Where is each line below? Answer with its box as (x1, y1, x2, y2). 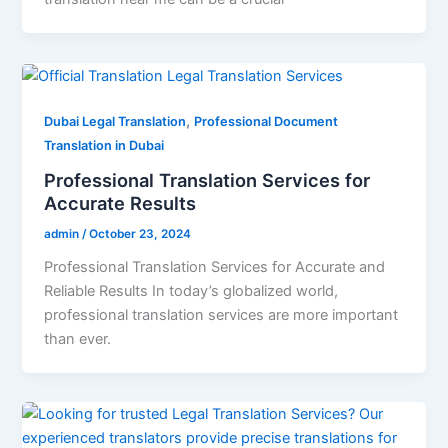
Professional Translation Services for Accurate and (44, 257, 386, 276)
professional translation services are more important (44, 305, 399, 324)
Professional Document (194, 114, 339, 130)
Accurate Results (44, 192, 197, 215)
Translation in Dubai (44, 138, 165, 154)
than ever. (44, 329, 112, 348)
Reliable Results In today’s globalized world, (44, 281, 339, 300)
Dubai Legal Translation (44, 114, 187, 130)
